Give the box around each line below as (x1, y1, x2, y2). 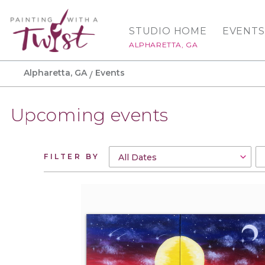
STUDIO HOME (129, 25, 207, 37)
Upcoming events (11, 104, 169, 126)
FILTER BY (44, 151, 100, 161)
